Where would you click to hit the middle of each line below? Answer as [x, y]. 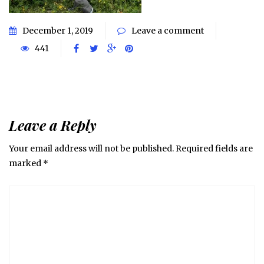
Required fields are [214, 149]
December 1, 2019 [58, 31]
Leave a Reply [53, 125]
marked [26, 164]
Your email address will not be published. [91, 149]
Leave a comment [168, 31]
